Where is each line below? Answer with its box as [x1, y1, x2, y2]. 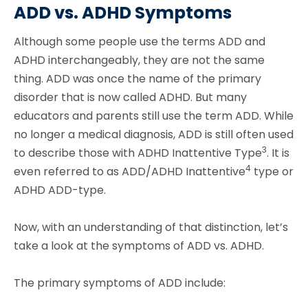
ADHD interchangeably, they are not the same [14, 52, 265, 69]
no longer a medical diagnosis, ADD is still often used [14, 126, 294, 143]
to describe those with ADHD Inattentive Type [14, 145, 262, 162]
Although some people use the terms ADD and [14, 34, 265, 50]
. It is [267, 145, 289, 162]
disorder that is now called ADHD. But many [14, 89, 247, 106]
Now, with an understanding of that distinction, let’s [14, 219, 288, 236]
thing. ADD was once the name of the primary [14, 71, 261, 87]
